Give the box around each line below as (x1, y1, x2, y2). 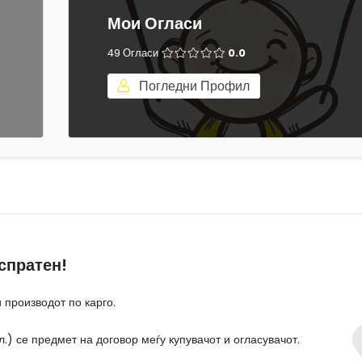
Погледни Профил (136, 78, 250, 94)
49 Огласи (107, 46, 161, 60)
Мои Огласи (107, 12, 202, 35)
